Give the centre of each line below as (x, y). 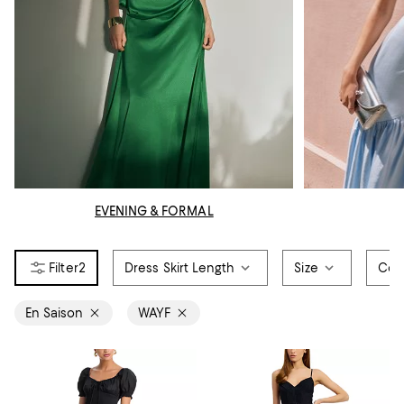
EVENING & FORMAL (154, 211)
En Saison (54, 313)
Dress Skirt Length (179, 268)
